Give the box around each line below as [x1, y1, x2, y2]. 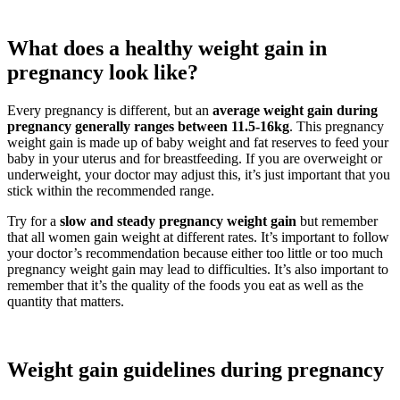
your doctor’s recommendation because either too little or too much [7, 245, 383, 261]
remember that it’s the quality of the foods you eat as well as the [7, 277, 363, 293]
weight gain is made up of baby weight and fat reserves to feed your [7, 134, 388, 150]
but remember [296, 212, 378, 229]
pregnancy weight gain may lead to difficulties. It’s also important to [7, 261, 388, 277]
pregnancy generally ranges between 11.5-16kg [7, 118, 289, 134]
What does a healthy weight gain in [7, 36, 327, 60]
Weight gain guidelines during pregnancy [7, 357, 384, 381]
